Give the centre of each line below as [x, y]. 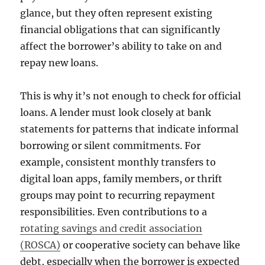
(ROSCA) [41, 245]
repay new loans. [59, 63]
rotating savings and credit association [112, 229]
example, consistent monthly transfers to [118, 162]
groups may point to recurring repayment [118, 195]
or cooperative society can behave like [151, 245]
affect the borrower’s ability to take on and [121, 46]
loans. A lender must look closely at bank [116, 113]
